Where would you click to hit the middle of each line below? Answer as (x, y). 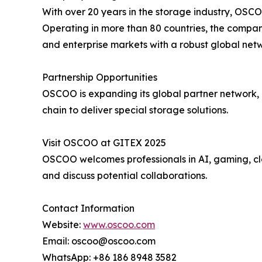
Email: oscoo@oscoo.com (99, 241)
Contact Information (88, 208)
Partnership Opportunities (100, 77)
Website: (63, 225)
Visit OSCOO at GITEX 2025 (104, 143)
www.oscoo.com (119, 225)
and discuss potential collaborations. (125, 175)
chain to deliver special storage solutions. (135, 110)
